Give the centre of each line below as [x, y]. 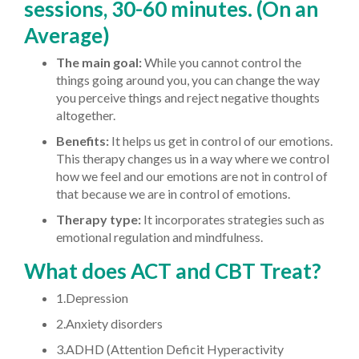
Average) [67, 35]
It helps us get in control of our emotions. [221, 140]
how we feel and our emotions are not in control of [192, 175]
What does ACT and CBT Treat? [173, 270]
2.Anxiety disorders [109, 323]
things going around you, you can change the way [188, 79]
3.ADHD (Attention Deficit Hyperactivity [170, 349]
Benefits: [83, 140]
